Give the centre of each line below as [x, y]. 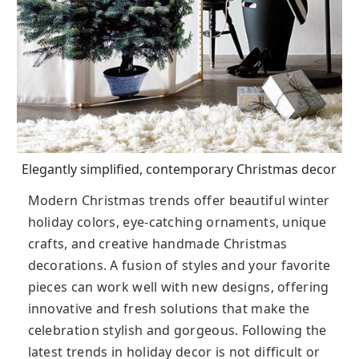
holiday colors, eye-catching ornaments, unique [177, 222]
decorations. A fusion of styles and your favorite [179, 266]
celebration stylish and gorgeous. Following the [177, 331]
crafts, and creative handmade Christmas [157, 244]
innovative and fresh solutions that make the [169, 309]
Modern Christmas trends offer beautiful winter [179, 201]
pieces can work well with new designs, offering [178, 287]
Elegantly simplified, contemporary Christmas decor [179, 169]
